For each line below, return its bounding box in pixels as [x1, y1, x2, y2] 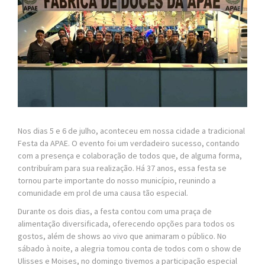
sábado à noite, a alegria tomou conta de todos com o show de [18, 243, 241, 254]
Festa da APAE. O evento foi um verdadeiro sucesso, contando [18, 138, 240, 149]
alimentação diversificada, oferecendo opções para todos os [18, 218, 235, 230]
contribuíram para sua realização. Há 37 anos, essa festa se [18, 163, 227, 174]
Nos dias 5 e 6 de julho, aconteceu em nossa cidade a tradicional [18, 125, 245, 137]
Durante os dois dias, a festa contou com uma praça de [18, 206, 212, 217]
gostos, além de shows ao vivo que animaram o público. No [18, 231, 227, 242]
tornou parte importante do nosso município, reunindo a [18, 175, 216, 186]
